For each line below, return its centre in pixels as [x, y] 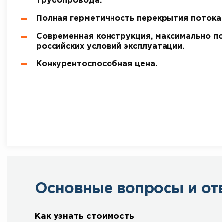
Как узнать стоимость [84, 216]
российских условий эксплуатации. [110, 46]
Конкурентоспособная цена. [97, 64]
